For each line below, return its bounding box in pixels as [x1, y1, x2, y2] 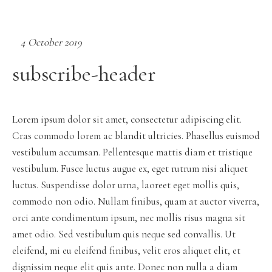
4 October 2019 [21, 36, 82, 49]
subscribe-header [12, 61, 155, 87]
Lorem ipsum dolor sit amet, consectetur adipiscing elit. [12, 113, 242, 126]
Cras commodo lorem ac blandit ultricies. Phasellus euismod [12, 129, 260, 142]
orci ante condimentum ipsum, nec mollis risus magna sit [12, 211, 245, 224]
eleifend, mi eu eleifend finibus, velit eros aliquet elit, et [12, 244, 240, 257]
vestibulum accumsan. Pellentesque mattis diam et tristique [12, 146, 253, 158]
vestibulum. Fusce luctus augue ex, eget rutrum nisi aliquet [12, 162, 248, 175]
